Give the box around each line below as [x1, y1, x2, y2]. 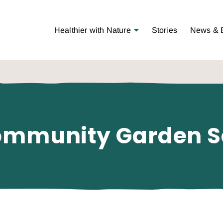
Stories [151, 25, 177, 34]
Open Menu [133, 25, 175, 34]
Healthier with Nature [54, 25, 131, 34]
